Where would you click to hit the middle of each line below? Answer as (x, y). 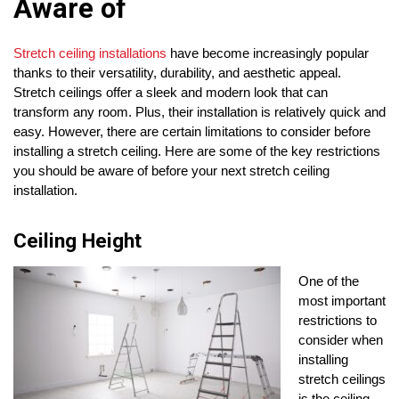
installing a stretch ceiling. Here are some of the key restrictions (197, 151)
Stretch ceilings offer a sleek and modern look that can (171, 93)
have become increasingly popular (268, 53)
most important (342, 301)
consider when (341, 340)
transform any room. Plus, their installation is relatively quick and (199, 112)
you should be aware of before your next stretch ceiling (171, 171)
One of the (329, 281)
